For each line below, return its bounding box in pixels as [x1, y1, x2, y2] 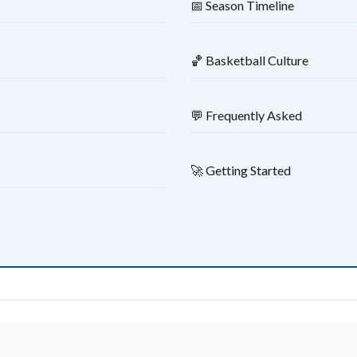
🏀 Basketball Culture [190, 53, 308, 68]
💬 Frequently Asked [190, 108, 302, 123]
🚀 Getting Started [190, 163, 291, 178]
